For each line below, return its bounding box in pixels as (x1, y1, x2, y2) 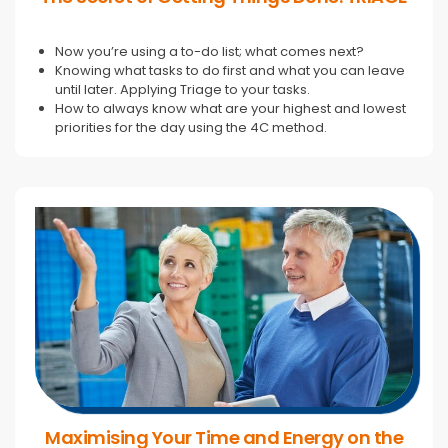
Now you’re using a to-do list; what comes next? (55, 42, 364, 62)
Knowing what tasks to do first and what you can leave (55, 61, 405, 81)
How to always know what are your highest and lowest (55, 99, 406, 119)
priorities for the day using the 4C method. (55, 118, 327, 138)
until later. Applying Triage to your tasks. (55, 80, 310, 100)
